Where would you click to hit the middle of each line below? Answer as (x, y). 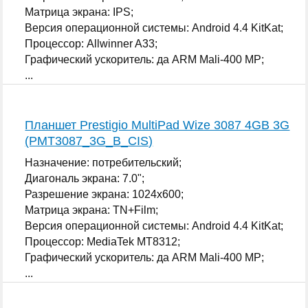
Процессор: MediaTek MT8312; (103, 241)
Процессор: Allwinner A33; (91, 43)
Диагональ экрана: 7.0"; (85, 178)
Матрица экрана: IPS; (79, 12)
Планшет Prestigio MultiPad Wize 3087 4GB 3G (157, 125)
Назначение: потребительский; (103, 162)
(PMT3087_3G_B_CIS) (89, 141)
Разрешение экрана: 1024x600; (104, 194)
